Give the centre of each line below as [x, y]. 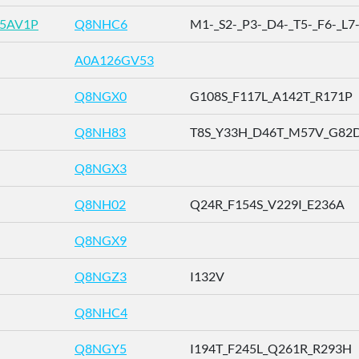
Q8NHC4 [101, 312]
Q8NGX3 [101, 168]
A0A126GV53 [114, 60]
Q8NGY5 [101, 348]
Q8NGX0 [101, 96]
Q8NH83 [100, 132]
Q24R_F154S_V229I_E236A [267, 204]
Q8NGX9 [101, 240]
